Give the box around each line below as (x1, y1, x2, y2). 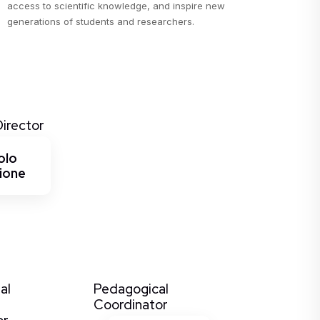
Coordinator (93, 296, 168, 314)
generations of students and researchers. (7, 16, 195, 27)
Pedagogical (93, 280, 169, 298)
